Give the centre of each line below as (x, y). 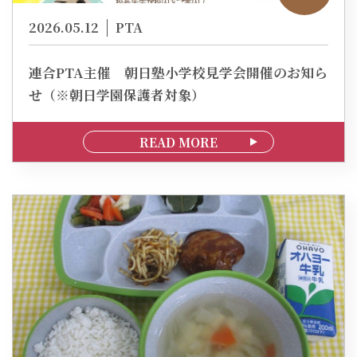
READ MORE (178, 142)
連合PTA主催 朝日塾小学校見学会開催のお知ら (178, 73)
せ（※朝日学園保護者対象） (117, 95)
